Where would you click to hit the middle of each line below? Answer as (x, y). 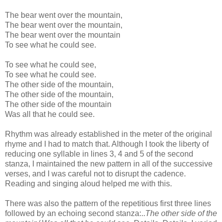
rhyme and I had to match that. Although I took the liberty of (107, 144)
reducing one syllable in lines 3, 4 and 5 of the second (99, 154)
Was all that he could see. (50, 114)
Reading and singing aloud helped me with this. (88, 183)
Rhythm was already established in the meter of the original (109, 134)
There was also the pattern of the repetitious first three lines (108, 203)
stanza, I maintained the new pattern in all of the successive (109, 164)
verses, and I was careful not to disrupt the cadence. (95, 173)
